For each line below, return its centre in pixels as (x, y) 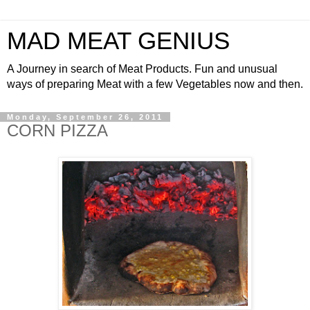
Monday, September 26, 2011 (85, 117)
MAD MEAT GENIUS (118, 41)
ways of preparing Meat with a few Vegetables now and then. (155, 84)
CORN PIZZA (57, 130)
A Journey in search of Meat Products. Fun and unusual (142, 69)
